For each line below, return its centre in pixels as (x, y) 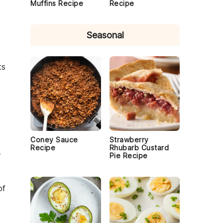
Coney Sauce (54, 140)
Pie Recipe (128, 156)
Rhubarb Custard (139, 148)
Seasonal (105, 35)
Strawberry (129, 140)
